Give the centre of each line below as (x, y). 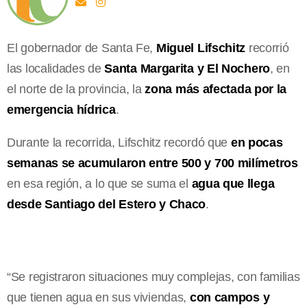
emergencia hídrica (61, 109)
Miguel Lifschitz (201, 48)
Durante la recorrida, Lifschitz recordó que (119, 142)
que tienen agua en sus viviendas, (98, 297)
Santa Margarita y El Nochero (185, 68)
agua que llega (233, 183)
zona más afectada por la (216, 89)
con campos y (230, 297)
